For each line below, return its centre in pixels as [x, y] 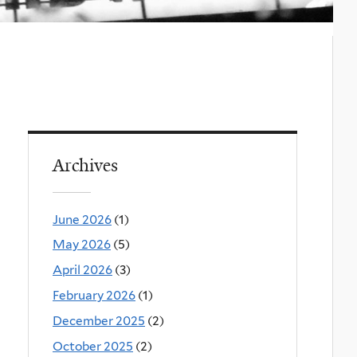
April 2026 [82, 270]
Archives [85, 166]
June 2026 [82, 219]
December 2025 [99, 320]
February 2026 [94, 295]
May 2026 [82, 245]
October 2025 [93, 346]
